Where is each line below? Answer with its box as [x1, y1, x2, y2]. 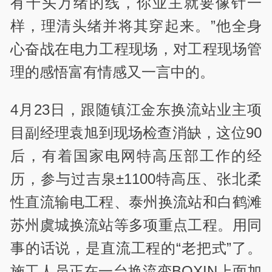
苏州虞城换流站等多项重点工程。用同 [10, 216, 262, 233]
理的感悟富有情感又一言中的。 [10, 63, 215, 80]
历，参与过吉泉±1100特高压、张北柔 [10, 170, 262, 187]
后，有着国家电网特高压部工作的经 [10, 147, 262, 164]
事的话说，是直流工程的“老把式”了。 [10, 239, 262, 256]
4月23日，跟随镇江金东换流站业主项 [10, 101, 262, 118]
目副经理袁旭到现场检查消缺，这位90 [10, 124, 262, 141]
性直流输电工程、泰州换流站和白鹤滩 [10, 193, 262, 210]
